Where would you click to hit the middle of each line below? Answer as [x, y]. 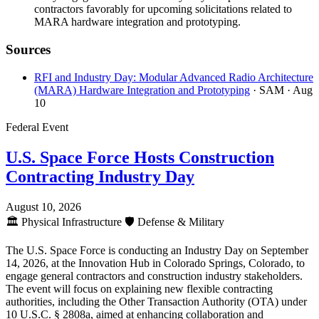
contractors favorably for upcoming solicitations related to [163, 9]
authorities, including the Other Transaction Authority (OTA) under [156, 301]
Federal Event [37, 127]
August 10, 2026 [43, 206]
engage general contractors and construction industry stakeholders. [154, 276]
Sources [28, 50]
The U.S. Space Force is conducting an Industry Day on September [157, 250]
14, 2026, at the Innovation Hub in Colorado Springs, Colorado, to [155, 263]
